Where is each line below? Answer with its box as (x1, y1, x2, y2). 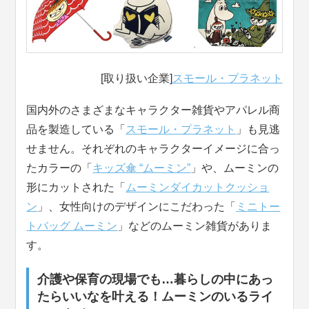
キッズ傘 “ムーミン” (92, 162, 191, 175)
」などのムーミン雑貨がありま (117, 220, 272, 232)
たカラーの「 (26, 162, 93, 175)
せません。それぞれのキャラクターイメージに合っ (26, 143, 281, 155)
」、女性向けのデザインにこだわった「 (37, 201, 237, 213)
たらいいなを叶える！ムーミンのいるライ (37, 290, 274, 304)
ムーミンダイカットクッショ (126, 181, 270, 194)
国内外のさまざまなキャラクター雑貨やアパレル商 (26, 104, 281, 117)
